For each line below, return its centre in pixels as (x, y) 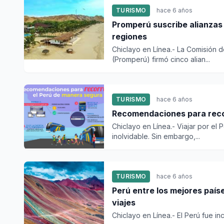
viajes (124, 202)
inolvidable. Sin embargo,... (156, 136)
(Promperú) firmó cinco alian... (161, 59)
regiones (129, 36)
